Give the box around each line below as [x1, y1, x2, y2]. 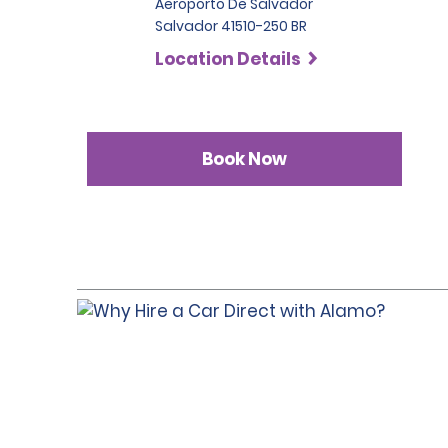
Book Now [202, 146, 288, 171]
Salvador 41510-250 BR [155, 16, 307, 36]
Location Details [155, 47, 301, 71]
